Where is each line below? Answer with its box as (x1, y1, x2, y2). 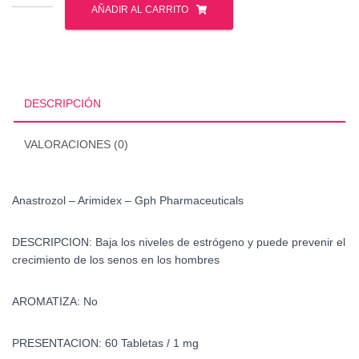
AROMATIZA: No (12, 294, 98, 308)
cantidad (11, 89, 59, 103)
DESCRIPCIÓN (24, 96, 101, 110)
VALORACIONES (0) (24, 137, 128, 151)
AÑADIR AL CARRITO (91, 3, 188, 15)
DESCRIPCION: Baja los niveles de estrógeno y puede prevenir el (12, 235, 345, 248)
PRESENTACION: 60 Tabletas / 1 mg (12, 336, 199, 349)
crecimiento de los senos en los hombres (12, 252, 220, 266)
